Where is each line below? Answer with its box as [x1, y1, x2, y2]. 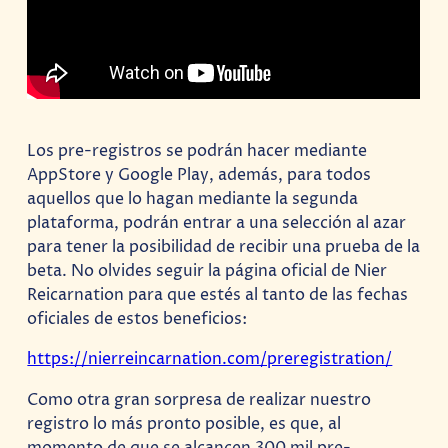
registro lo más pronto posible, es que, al [27, 412, 342, 435]
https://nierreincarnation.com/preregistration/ [27, 348, 393, 371]
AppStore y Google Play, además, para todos [27, 164, 372, 187]
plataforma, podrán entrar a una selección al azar [27, 212, 407, 235]
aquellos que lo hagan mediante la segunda [27, 188, 359, 211]
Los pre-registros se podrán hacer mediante [27, 140, 368, 163]
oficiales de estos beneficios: [27, 308, 248, 331]
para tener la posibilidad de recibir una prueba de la [27, 236, 421, 259]
